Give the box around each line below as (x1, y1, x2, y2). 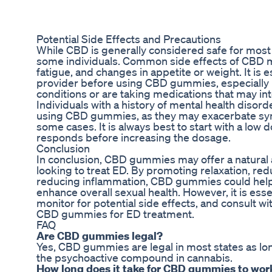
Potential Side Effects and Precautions (36, 32, 221, 46)
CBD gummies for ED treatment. (36, 207, 194, 221)
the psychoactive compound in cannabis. (36, 251, 233, 265)
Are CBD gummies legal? (36, 229, 163, 243)
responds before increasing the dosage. (36, 131, 231, 144)
